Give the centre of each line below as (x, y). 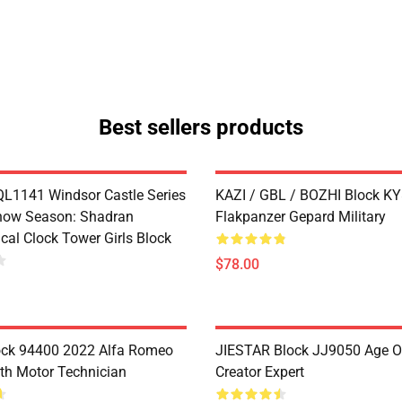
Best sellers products (201, 127)
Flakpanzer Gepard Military (301, 217)
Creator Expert (260, 372)
